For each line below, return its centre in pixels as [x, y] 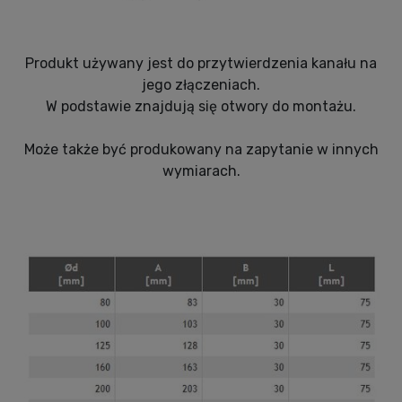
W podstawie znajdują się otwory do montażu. [201, 107]
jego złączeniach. [201, 85]
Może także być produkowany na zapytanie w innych [201, 150]
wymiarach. [201, 171]
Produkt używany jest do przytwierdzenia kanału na [201, 64]
